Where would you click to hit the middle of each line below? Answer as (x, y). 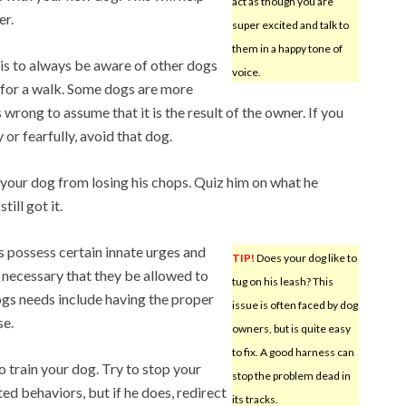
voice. (246, 72)
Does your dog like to (305, 257)
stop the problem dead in (291, 375)
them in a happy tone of (287, 48)
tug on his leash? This (282, 281)
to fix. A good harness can (293, 352)
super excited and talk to (290, 24)
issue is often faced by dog (295, 304)
